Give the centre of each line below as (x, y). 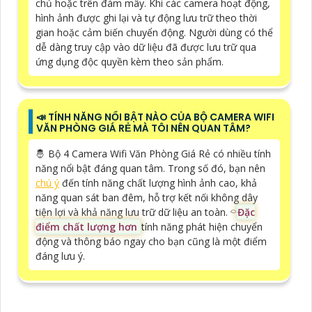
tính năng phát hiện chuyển (202, 226)
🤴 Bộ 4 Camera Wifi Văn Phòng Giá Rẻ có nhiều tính (153, 153)
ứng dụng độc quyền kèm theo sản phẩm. (130, 61)
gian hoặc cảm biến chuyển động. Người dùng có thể (154, 32)
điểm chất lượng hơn (88, 226)
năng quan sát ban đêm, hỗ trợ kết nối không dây (147, 197)
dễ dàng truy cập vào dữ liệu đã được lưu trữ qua (146, 47)
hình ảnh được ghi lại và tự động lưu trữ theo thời (146, 17)
